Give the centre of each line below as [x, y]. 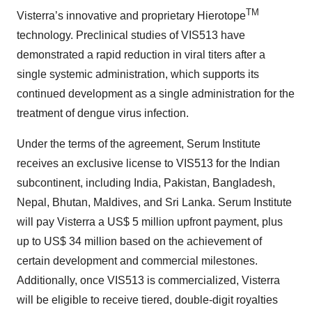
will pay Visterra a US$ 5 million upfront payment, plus [150, 222]
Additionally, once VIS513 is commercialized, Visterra [148, 281]
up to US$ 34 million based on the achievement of [139, 242]
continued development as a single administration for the [156, 94]
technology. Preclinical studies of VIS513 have [131, 36]
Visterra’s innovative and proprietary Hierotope [131, 16]
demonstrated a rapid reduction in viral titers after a [141, 55]
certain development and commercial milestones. [137, 261]
